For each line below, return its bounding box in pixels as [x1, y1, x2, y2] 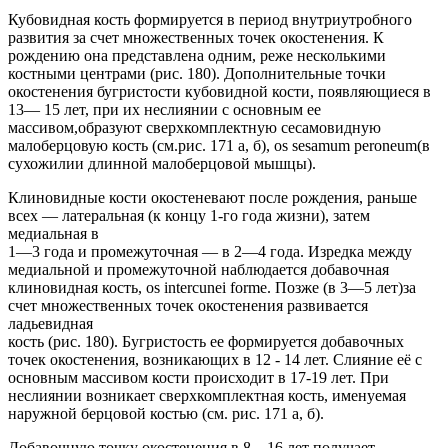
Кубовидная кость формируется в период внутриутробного [8, 11, 412, 29]
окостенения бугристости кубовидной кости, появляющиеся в [8, 83, 431, 101]
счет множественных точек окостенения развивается [8, 297, 368, 315]
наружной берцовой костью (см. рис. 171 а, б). [8, 405, 324, 423]
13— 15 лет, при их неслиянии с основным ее [8, 101, 321, 119]
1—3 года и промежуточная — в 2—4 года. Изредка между [8, 243, 412, 261]
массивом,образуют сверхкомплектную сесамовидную [8, 119, 381, 137]
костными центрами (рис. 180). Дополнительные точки [8, 65, 386, 83]
